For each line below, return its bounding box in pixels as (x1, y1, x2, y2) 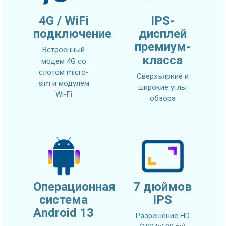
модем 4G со (41, 56, 86, 66)
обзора (149, 94, 176, 103)
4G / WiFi (38, 14, 89, 28)
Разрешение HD (135, 211, 190, 221)
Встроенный (42, 45, 85, 55)
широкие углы (138, 83, 187, 92)
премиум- (134, 40, 191, 54)
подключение (33, 27, 111, 41)
